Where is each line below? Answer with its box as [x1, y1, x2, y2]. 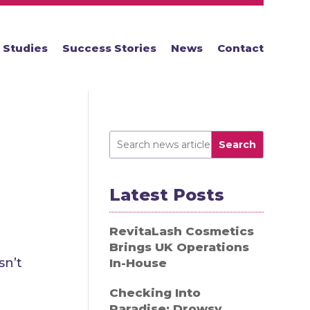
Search [218, 138, 256, 151]
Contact [217, 42, 264, 55]
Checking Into [109, 286, 201, 300]
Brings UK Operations [109, 240, 250, 254]
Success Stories [62, 42, 156, 55]
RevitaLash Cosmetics [109, 224, 255, 238]
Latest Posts [109, 185, 225, 205]
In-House [109, 256, 167, 270]
